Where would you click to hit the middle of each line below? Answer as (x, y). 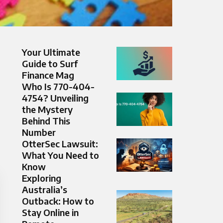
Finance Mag (48, 75)
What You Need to (60, 155)
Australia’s (45, 190)
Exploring (42, 178)
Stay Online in (50, 213)
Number (39, 132)
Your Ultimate (51, 52)
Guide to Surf (50, 64)
